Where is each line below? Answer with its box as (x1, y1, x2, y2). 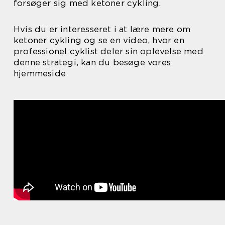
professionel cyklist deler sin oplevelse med (14, 46, 203, 56)
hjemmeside (14, 68, 66, 78)
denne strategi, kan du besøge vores (14, 57, 171, 67)
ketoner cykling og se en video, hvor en (14, 35, 184, 45)
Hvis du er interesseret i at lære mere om (14, 24, 191, 34)
